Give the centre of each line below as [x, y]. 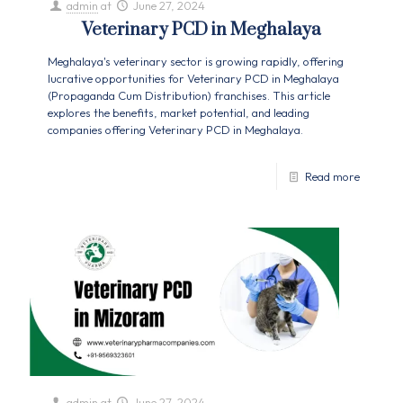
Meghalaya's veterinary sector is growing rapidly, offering [196, 62]
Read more [332, 177]
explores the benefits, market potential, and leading [179, 113]
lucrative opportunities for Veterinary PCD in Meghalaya [193, 79]
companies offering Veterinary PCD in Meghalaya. [175, 130]
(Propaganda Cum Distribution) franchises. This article [189, 96]
